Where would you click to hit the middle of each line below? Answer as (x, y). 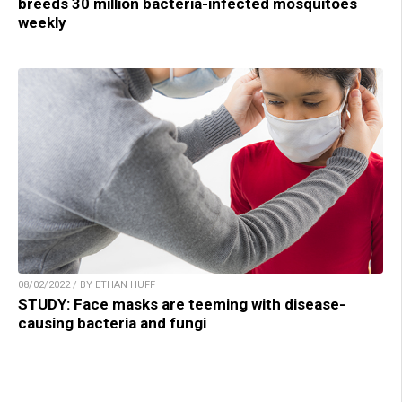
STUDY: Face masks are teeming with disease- (182, 304)
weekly (42, 22)
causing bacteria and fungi (112, 323)
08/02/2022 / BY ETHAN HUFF (87, 284)
